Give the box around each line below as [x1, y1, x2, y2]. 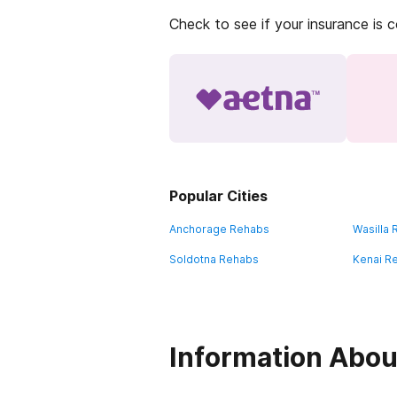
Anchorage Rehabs [169, 222, 269, 236]
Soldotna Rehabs [169, 253, 259, 266]
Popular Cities [169, 187, 268, 205]
